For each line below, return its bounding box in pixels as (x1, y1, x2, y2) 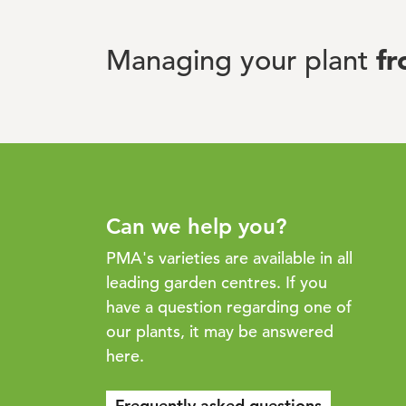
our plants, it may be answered (106, 321, 333, 343)
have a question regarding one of (106, 296, 352, 318)
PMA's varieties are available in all (106, 247, 353, 269)
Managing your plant (106, 43, 376, 79)
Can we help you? (106, 213, 286, 240)
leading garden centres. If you (106, 272, 327, 294)
